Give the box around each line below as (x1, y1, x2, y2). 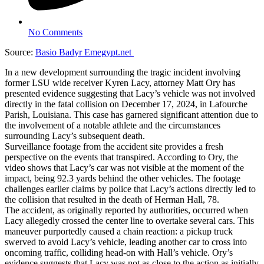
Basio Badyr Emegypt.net (35, 47, 134, 57)
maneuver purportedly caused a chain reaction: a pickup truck (5, 226, 233, 236)
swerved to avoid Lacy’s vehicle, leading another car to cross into (5, 236, 247, 247)
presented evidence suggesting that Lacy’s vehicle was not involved (5, 88, 255, 98)
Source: (5, 47, 35, 57)
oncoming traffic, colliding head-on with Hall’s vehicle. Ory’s (5, 247, 233, 258)
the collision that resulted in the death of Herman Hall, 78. (5, 194, 219, 204)
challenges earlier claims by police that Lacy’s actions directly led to (5, 183, 256, 194)
